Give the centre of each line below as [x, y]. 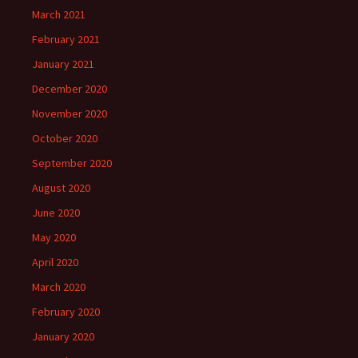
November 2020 [70, 113]
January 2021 [63, 64]
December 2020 [70, 89]
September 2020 [72, 163]
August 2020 [61, 188]
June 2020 [56, 213]
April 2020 [55, 262]
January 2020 [63, 336]
